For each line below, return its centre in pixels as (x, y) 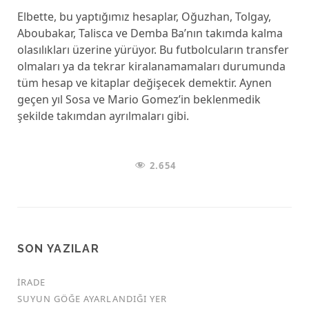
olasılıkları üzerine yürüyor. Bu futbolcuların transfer (153, 50)
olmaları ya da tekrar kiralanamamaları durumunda (151, 66)
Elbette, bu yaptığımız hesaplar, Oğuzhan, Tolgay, (144, 17)
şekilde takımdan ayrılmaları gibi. (103, 116)
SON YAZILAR (58, 249)
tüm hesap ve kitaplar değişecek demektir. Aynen (144, 83)
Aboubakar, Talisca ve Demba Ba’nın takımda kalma (150, 33)
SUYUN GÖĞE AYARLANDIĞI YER (92, 299)
